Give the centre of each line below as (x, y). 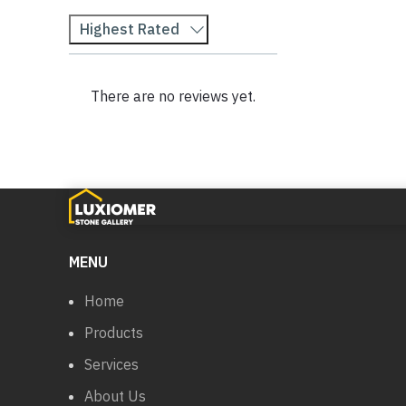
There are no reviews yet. (173, 96)
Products (114, 333)
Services (111, 364)
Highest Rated (130, 29)
